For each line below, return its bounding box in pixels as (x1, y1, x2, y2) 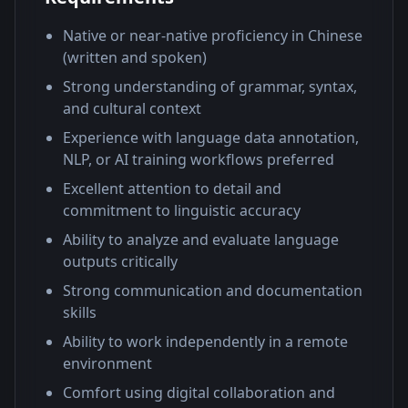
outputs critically (63, 251, 178, 271)
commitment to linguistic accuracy (63, 200, 301, 220)
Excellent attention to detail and (63, 178, 281, 199)
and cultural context (63, 98, 201, 118)
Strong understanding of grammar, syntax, (63, 76, 357, 97)
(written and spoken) (63, 47, 207, 67)
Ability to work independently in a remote (63, 331, 348, 352)
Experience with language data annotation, (63, 127, 359, 148)
